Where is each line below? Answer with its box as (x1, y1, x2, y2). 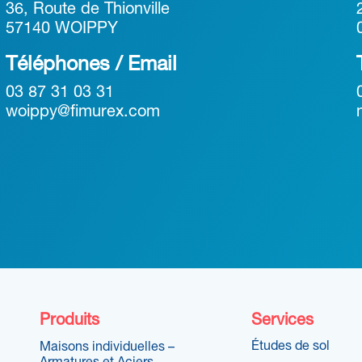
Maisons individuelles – (39, 342, 175, 353)
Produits (39, 314, 99, 328)
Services (251, 314, 314, 328)
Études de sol (251, 341, 330, 352)
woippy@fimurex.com (5, 105, 160, 120)
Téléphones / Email (5, 56, 177, 74)
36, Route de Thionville (5, 2, 170, 17)
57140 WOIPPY (5, 22, 118, 36)
